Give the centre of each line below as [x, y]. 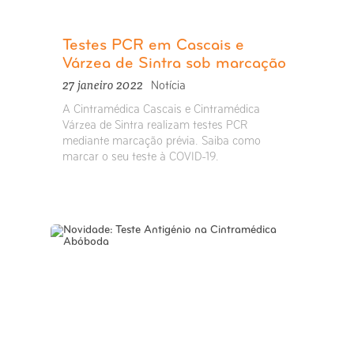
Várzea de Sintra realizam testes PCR [154, 126]
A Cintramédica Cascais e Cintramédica [161, 110]
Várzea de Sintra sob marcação [174, 64]
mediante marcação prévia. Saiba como [161, 142]
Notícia [168, 87]
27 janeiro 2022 [104, 84]
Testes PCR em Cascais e [153, 46]
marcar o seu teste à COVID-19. [140, 158]
